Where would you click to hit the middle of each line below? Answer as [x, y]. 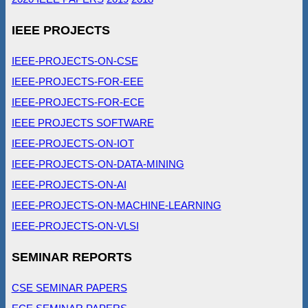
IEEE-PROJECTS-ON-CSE [75, 60]
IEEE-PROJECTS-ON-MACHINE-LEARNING [116, 205]
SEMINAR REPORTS [71, 257]
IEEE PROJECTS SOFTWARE [82, 122]
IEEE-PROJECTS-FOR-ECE [78, 102]
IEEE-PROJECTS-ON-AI [69, 184]
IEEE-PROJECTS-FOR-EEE [77, 81]
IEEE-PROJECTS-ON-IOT [73, 143]
